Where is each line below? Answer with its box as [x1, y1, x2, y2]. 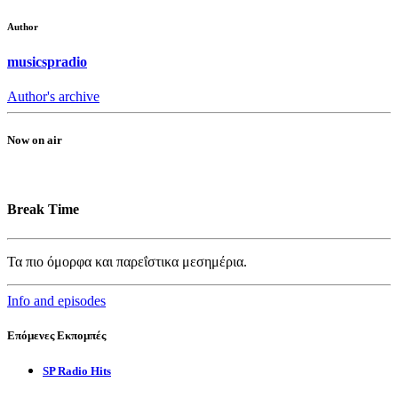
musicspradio [7, 53, 87, 69]
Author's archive [7, 88, 99, 104]
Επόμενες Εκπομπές [7, 328, 106, 342]
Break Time [7, 202, 79, 218]
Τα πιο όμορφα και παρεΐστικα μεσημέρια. [7, 253, 247, 269]
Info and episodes [7, 292, 106, 308]
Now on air [7, 132, 62, 147]
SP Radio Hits [43, 363, 111, 378]
